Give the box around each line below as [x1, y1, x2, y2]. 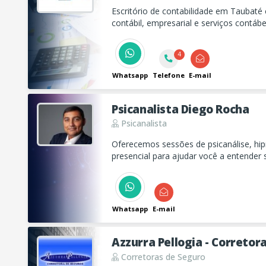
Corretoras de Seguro [119, 251, 205, 262]
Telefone [152, 71, 185, 80]
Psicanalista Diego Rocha [112, 101, 249, 116]
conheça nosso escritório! [112, 28, 211, 40]
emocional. [112, 174, 154, 186]
